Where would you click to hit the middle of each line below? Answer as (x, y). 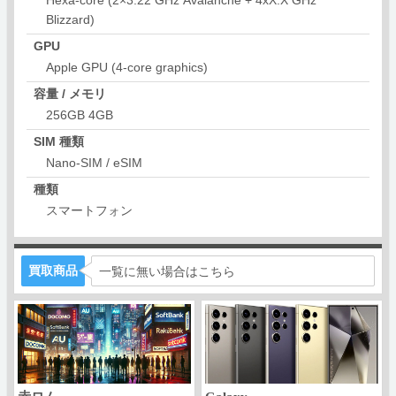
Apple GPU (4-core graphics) (126, 67)
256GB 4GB (79, 114)
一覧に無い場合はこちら (167, 271)
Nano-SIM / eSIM (94, 162)
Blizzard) (70, 19)
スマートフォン (89, 210)
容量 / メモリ (69, 93)
